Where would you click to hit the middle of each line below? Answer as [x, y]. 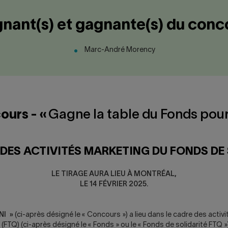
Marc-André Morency [120, 50]
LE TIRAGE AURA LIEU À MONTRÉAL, [114, 174]
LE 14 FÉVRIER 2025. [114, 184]
